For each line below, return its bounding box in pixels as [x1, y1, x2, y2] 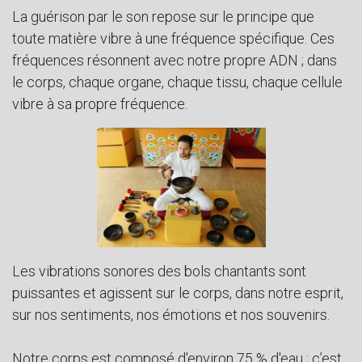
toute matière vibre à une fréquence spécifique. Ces [12, 30, 335, 48]
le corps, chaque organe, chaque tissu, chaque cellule [12, 74, 343, 91]
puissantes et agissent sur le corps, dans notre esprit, [12, 284, 343, 301]
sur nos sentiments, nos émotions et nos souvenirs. [12, 305, 330, 323]
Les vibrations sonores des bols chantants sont [12, 262, 306, 280]
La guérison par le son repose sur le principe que [12, 8, 314, 26]
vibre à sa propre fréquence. [12, 95, 187, 113]
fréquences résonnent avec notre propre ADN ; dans [12, 52, 337, 69]
